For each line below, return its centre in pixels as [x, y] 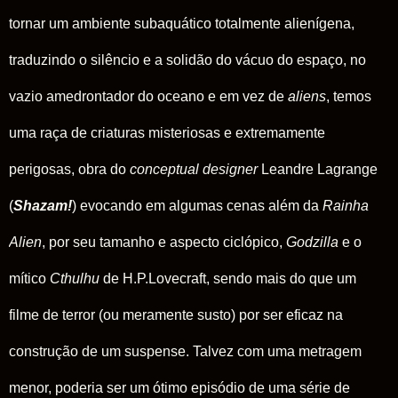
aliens [307, 96]
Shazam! [43, 205]
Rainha [346, 205]
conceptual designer [194, 169]
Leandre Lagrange [318, 169]
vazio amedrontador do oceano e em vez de [148, 96]
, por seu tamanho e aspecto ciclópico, [164, 242]
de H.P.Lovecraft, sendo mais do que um [228, 278]
